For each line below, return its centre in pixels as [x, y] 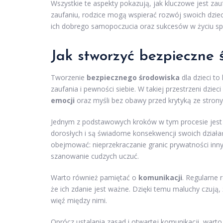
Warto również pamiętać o [95, 178]
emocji [63, 101]
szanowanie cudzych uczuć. [95, 156]
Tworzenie [69, 78]
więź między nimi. [79, 201]
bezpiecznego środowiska [133, 78]
